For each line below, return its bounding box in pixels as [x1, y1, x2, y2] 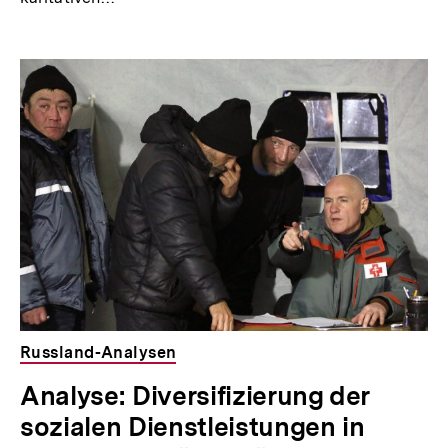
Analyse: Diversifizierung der [20, 380, 371, 412]
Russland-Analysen [20, 343, 177, 363]
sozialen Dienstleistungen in [20, 411, 365, 443]
